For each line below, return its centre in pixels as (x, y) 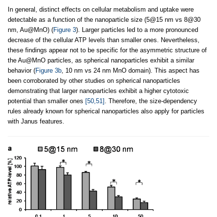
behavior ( (22, 70)
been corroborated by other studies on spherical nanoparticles (94, 80)
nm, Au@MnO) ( (31, 30)
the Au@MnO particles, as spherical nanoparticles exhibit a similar (101, 60)
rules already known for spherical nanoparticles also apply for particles (106, 111)
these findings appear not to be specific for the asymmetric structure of (107, 50)
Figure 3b (48, 70)
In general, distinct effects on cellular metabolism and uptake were (101, 9)
